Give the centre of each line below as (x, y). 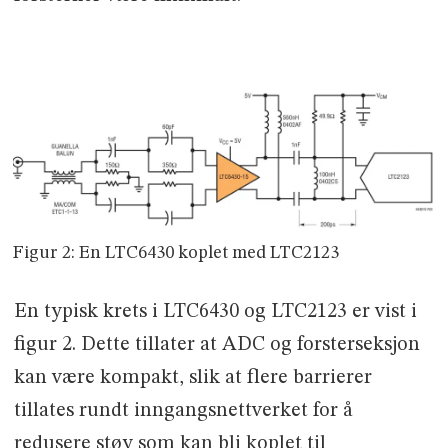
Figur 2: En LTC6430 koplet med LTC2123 (176, 253)
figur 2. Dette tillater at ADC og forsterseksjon (216, 344)
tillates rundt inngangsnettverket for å (183, 410)
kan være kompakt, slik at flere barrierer (192, 377)
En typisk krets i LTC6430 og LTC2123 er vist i (215, 311)
